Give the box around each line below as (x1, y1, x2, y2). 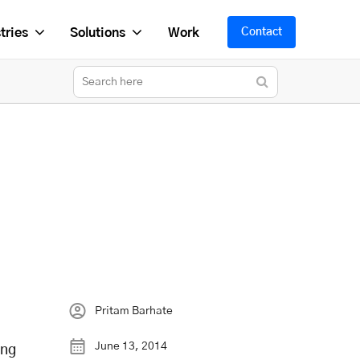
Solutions (69, 26, 125, 39)
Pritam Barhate (94, 305, 173, 317)
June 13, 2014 (94, 340, 167, 352)
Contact (241, 27, 282, 38)
